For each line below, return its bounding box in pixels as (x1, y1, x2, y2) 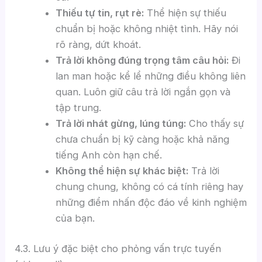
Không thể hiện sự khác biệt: (55, 165, 188, 177)
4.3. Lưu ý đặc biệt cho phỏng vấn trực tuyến (15, 242, 222, 254)
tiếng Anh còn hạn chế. (55, 149, 162, 161)
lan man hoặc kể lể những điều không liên (55, 70, 246, 82)
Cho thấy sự (185, 118, 244, 130)
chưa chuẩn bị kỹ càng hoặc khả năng (55, 133, 229, 146)
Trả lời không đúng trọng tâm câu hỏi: (55, 54, 229, 67)
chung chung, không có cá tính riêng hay (55, 181, 243, 193)
